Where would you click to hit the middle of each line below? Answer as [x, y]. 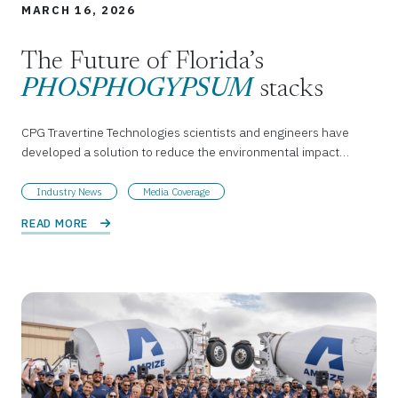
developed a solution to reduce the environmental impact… [185, 152]
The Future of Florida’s [143, 63]
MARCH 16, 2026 [79, 11]
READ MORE [56, 223]
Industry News [69, 191]
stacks [288, 91]
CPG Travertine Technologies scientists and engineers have [185, 133]
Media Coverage [176, 191]
